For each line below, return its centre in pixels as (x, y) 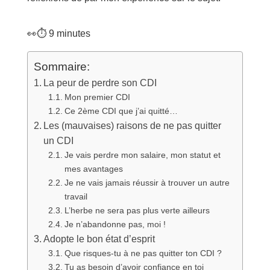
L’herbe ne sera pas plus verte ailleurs (137, 210)
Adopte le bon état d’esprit (99, 239)
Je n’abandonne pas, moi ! (115, 224)
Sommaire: (61, 66)
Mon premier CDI (97, 97)
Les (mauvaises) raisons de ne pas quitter (132, 125)
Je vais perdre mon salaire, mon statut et (142, 155)
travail (76, 196)
